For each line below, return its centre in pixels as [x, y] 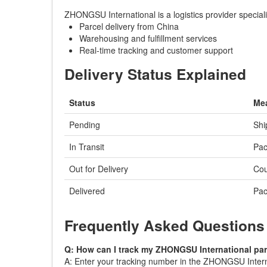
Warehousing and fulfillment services [148, 38]
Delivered [87, 191]
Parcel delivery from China [129, 26]
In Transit [87, 147]
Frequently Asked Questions [164, 225]
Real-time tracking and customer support [156, 50]
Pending [85, 125]
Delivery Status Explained [155, 74]
